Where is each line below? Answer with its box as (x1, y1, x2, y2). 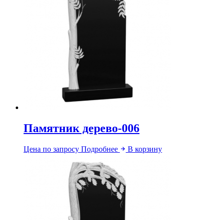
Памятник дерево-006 (24, 121, 139, 135)
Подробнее (81, 144, 120, 153)
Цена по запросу (24, 144, 79, 153)
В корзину (128, 144, 162, 153)
